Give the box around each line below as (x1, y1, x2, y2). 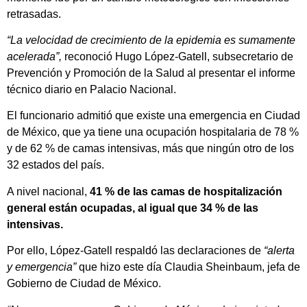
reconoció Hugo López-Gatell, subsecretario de (62, 51, 293, 63)
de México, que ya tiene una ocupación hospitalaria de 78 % (7, 126, 299, 138)
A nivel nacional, (7, 185, 87, 197)
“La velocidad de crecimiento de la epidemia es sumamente (7, 34, 295, 47)
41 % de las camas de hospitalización (87, 185, 282, 197)
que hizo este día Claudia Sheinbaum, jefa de (76, 261, 300, 273)
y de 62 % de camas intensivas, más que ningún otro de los (7, 143, 294, 155)
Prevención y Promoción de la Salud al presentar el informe (7, 67, 295, 79)
